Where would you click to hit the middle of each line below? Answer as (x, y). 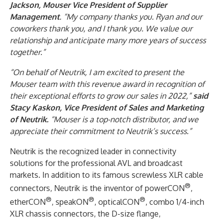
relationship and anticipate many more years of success (108, 41)
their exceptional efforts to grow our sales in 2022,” (101, 96)
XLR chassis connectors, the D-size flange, (85, 213)
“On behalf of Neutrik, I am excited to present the (97, 72)
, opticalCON (117, 202)
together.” (27, 52)
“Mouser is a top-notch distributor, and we (124, 120)
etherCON (28, 202)
